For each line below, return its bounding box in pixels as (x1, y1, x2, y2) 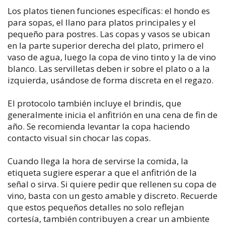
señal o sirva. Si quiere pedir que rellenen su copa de (8, 178, 216, 190)
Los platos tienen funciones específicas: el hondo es (8, 5, 210, 17)
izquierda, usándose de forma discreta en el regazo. (8, 74, 213, 86)
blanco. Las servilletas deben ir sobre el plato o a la (8, 62, 210, 74)
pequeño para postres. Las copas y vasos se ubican (8, 28, 210, 40)
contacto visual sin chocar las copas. (8, 132, 151, 144)
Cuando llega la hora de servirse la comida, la (8, 155, 188, 167)
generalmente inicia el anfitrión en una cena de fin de (8, 108, 217, 121)
